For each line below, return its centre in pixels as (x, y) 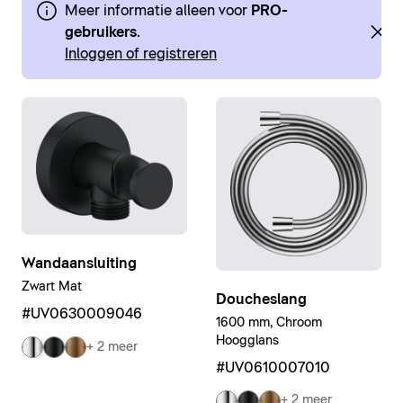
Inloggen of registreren (141, 54)
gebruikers (101, 33)
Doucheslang (261, 299)
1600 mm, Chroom (269, 322)
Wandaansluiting (79, 264)
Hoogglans (247, 340)
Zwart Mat (52, 287)
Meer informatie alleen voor (158, 11)
